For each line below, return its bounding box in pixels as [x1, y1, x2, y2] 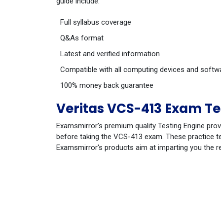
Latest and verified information [60, 49, 160, 58]
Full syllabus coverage [60, 18, 131, 27]
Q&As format [60, 34, 104, 42]
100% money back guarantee [60, 81, 153, 90]
